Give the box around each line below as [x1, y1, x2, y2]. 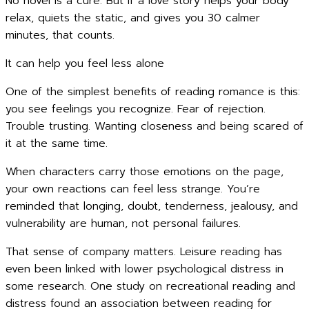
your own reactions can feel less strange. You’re [6, 181, 260, 197]
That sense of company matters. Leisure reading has [6, 243, 282, 260]
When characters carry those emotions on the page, [6, 163, 283, 180]
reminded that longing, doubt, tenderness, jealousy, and [6, 198, 298, 215]
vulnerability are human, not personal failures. [6, 215, 241, 232]
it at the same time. [6, 135, 108, 152]
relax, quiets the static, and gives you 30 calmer [6, 10, 260, 26]
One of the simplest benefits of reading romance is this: [6, 83, 300, 100]
